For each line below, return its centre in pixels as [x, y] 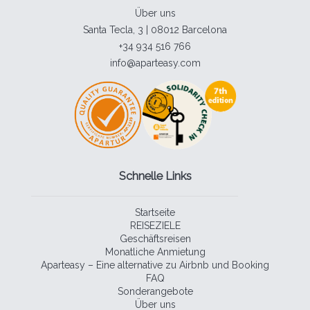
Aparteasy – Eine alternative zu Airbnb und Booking [155, 265]
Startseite [155, 212]
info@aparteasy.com [155, 63]
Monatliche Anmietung [155, 252]
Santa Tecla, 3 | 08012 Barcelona [155, 29]
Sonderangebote [155, 291]
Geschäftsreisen [155, 238]
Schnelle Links [155, 176]
